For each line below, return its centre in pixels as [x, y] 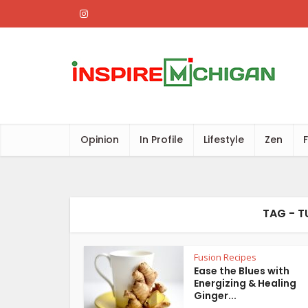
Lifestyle [224, 140]
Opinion [100, 140]
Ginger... [215, 296]
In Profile [161, 140]
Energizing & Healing [245, 283]
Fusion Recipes [225, 257]
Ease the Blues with [242, 271]
